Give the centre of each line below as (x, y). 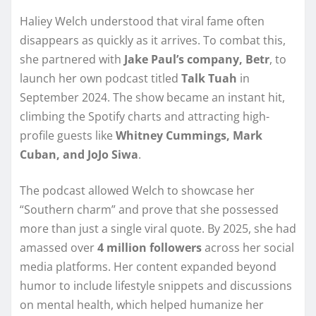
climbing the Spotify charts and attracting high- (145, 116)
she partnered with (72, 59)
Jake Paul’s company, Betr (197, 59)
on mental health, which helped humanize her (142, 304)
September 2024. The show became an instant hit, (152, 97)
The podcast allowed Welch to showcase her (137, 190)
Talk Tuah (209, 78)
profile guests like (68, 135)
